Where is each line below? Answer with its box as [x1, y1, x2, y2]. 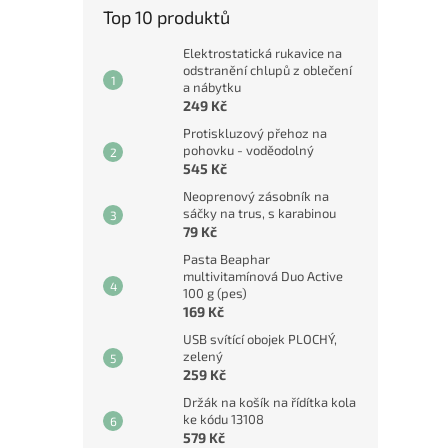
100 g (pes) [183, 285, 247, 302]
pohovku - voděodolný [183, 142, 314, 159]
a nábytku [183, 79, 241, 96]
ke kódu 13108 [183, 411, 264, 428]
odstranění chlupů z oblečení [183, 62, 352, 79]
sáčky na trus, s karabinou [183, 205, 336, 222]
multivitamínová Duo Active [183, 268, 343, 285]
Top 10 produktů [103, 6, 230, 29]
